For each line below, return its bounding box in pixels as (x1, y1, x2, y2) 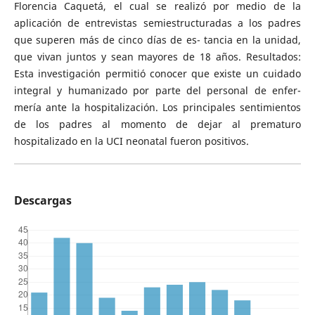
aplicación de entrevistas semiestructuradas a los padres (13, 15, 302, 30)
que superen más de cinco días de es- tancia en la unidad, (13, 32, 302, 46)
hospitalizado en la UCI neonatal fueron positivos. (13, 134, 249, 148)
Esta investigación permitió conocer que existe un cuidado (13, 66, 302, 80)
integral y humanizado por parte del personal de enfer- (13, 83, 302, 97)
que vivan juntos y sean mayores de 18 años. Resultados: (13, 49, 302, 63)
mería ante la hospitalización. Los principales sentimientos (13, 100, 302, 114)
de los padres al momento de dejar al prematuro (13, 117, 302, 131)
